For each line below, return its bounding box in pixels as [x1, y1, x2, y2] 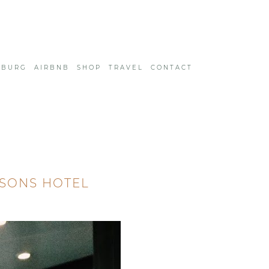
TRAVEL [109, 63, 144, 71]
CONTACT [151, 63, 193, 71]
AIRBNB [34, 63, 70, 71]
